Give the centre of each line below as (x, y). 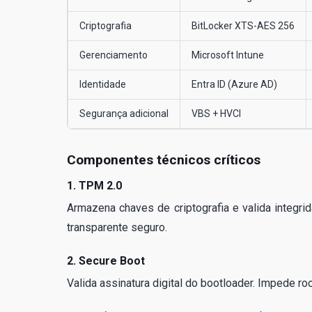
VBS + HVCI (216, 113)
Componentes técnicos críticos (164, 159)
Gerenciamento (114, 55)
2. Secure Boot (106, 260)
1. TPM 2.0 (94, 185)
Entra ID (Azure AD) (234, 84)
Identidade (103, 84)
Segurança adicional (124, 113)
